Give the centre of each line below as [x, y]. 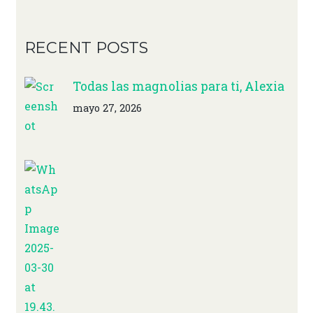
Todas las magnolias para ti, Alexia [178, 86]
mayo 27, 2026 [107, 108]
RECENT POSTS [86, 47]
